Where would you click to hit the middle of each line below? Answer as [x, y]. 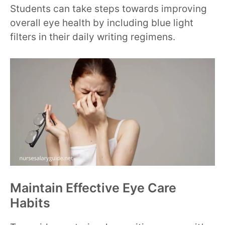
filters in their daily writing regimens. [93, 37]
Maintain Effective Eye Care [93, 188]
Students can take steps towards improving [108, 9]
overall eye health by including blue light [102, 23]
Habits [30, 203]
